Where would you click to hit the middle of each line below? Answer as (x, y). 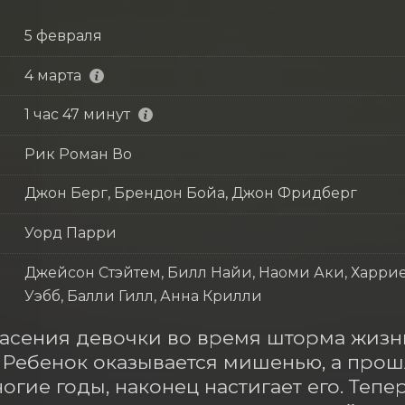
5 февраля (63, 35)
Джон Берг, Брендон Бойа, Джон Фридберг (190, 193)
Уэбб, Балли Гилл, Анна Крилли (143, 296)
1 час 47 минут (77, 115)
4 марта (52, 75)
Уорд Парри (70, 232)
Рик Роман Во (78, 154)
